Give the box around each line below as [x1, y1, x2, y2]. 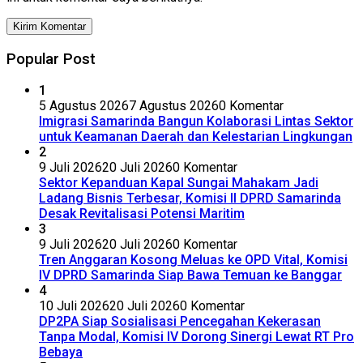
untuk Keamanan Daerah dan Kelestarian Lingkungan [39, 129, 352, 145]
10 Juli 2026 [39, 298, 109, 314]
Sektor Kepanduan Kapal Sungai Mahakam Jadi [39, 175, 318, 191]
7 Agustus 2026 [129, 98, 219, 114]
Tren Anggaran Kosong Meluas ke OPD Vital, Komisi [39, 252, 348, 268]
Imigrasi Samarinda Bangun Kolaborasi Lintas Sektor [39, 113, 353, 130]
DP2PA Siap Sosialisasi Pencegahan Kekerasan [39, 314, 321, 330]
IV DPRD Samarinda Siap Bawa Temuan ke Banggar [39, 267, 342, 284]
